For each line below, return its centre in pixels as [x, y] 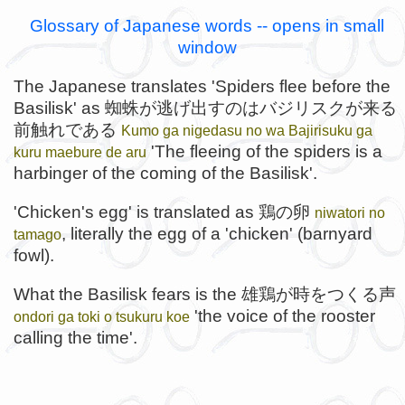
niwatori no [350, 212]
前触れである [67, 129]
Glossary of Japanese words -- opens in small [207, 25]
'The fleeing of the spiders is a [264, 151]
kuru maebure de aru [80, 151]
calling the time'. [75, 338]
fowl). [34, 255]
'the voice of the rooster [283, 316]
